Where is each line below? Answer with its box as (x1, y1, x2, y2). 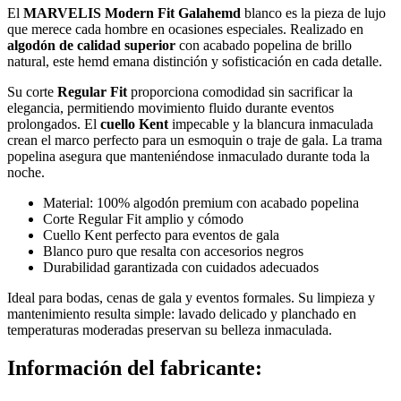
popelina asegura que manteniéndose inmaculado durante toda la (7, 148, 370, 164)
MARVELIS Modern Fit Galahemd (23, 4, 241, 21)
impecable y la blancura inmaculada (168, 115, 373, 132)
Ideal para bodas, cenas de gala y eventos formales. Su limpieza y (7, 289, 375, 305)
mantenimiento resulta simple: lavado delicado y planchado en (7, 305, 356, 321)
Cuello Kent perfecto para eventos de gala (43, 226, 279, 243)
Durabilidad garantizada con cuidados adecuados (43, 259, 319, 275)
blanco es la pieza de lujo (241, 4, 386, 21)
